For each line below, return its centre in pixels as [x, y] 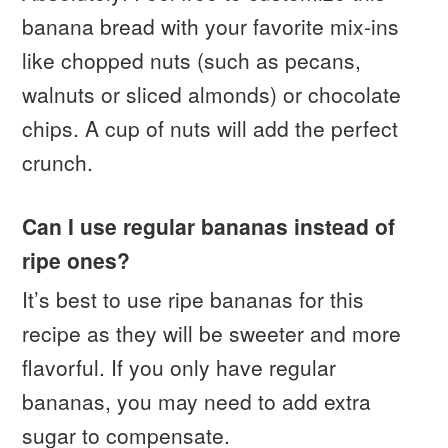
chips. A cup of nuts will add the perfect [210, 127]
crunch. [58, 161]
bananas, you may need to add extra [197, 400]
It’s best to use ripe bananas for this [193, 298]
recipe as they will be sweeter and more [212, 332]
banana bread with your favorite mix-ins [211, 25]
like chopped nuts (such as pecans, [192, 59]
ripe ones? [76, 259]
